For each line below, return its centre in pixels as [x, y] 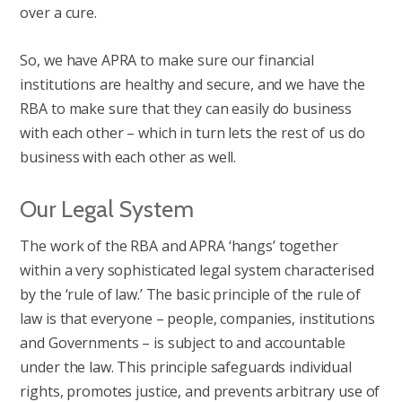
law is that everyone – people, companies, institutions [197, 318]
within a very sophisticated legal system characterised [197, 270]
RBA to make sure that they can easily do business [186, 108]
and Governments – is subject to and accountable [183, 342]
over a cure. [58, 12]
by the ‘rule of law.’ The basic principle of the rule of [191, 294]
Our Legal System [107, 209]
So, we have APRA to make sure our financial [167, 60]
